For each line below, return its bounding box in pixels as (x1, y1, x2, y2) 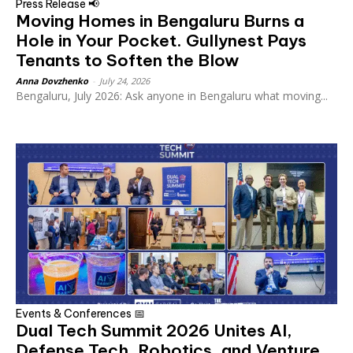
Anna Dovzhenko (16, 74, 88, 87)
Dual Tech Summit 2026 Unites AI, (16, 319, 292, 341)
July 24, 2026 (99, 74, 150, 87)
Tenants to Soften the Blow (16, 49, 239, 71)
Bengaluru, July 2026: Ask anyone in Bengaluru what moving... (16, 87, 328, 103)
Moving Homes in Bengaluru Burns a (16, 9, 304, 32)
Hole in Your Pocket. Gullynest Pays (16, 29, 307, 51)
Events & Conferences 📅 (16, 306, 145, 321)
